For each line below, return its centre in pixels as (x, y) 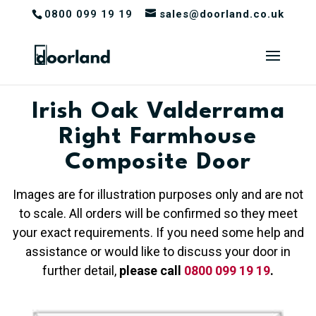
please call (152, 270)
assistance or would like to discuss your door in (158, 251)
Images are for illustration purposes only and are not (158, 194)
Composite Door (158, 162)
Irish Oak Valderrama (158, 111)
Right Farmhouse (158, 137)
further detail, (81, 270)
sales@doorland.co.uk (221, 14)
